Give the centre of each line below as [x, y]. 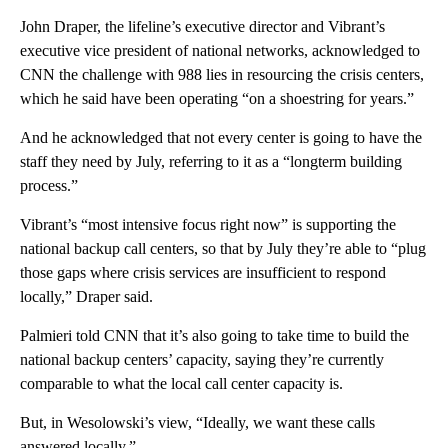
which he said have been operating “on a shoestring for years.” [217, 98]
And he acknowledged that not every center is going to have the [221, 137]
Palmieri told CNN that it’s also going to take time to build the [214, 335]
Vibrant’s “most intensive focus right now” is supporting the [208, 224]
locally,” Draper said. [86, 296]
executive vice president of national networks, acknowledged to [220, 50]
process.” [49, 185]
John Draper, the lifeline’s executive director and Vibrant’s [202, 26]
